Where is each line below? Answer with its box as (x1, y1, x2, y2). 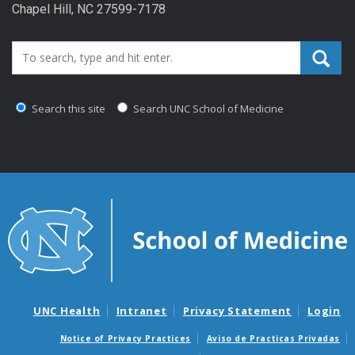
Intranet (116, 303, 167, 318)
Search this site (29, 101, 105, 116)
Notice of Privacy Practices (59, 333, 191, 345)
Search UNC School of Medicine (131, 101, 284, 116)
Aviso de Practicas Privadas (206, 333, 340, 345)
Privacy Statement (182, 303, 292, 318)
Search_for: (11, 44, 82, 62)
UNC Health (32, 303, 101, 318)
